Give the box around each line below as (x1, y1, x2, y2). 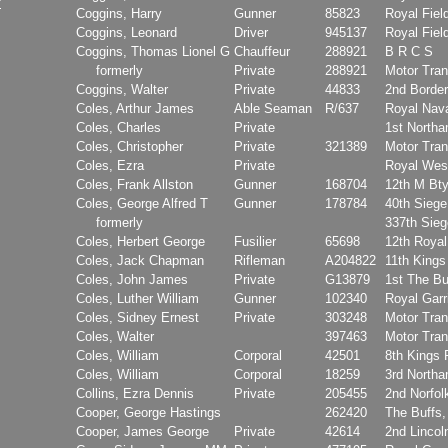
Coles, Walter (76, 328, 154, 344)
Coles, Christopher (76, 138, 183, 154)
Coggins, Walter (76, 81, 168, 97)
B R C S (385, 43, 433, 59)
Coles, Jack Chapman (76, 252, 204, 268)
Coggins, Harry (76, 5, 162, 21)
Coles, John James (76, 271, 188, 287)
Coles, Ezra (76, 157, 144, 173)
